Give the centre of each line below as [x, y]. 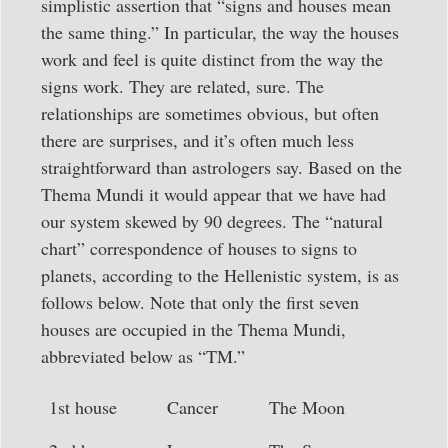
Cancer [192, 406]
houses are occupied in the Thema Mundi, [193, 328]
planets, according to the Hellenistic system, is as [220, 274]
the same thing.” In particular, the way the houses [220, 31]
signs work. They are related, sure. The [182, 85]
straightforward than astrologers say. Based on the [221, 166]
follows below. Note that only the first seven [200, 301]
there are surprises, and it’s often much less [197, 139]
